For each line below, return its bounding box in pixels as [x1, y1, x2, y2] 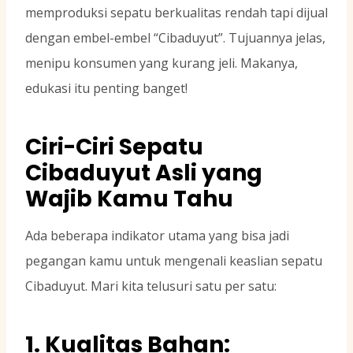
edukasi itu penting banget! [25, 80, 188, 98]
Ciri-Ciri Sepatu [25, 132, 203, 163]
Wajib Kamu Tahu [25, 184, 233, 215]
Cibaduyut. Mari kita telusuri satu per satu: [25, 277, 277, 295]
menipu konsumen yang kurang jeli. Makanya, [25, 54, 298, 72]
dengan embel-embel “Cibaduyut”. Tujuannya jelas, [25, 29, 325, 47]
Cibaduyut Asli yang [25, 158, 262, 189]
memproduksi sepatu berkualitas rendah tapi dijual [25, 4, 328, 22]
